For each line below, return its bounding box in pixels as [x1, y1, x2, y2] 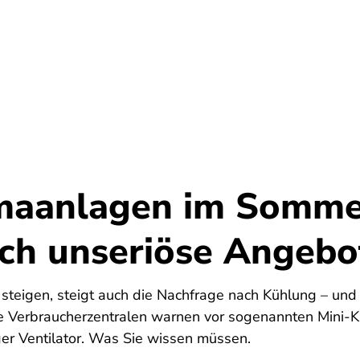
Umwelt [27, 51, 81, 71]
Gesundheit [120, 51, 198, 71]
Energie [237, 51, 289, 71]
